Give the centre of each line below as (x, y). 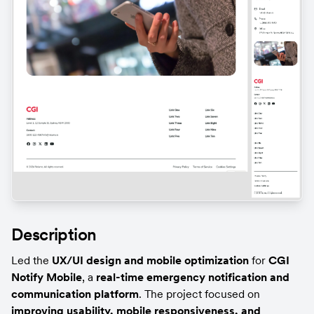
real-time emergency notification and (193, 277)
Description (54, 234)
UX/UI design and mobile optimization (150, 260)
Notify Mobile (47, 277)
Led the (32, 260)
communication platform (75, 293)
